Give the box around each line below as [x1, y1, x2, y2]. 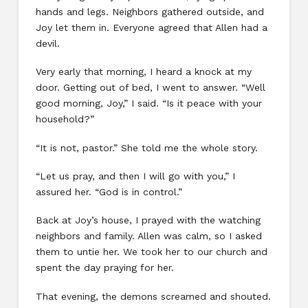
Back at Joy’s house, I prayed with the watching [35, 214, 261, 226]
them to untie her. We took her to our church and [35, 246, 267, 258]
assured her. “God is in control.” [35, 186, 186, 198]
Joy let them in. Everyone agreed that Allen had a [35, 21, 267, 33]
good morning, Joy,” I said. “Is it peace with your [35, 98, 262, 109]
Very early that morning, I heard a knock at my [35, 66, 252, 78]
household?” [35, 113, 98, 125]
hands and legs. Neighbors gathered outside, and [35, 5, 264, 17]
